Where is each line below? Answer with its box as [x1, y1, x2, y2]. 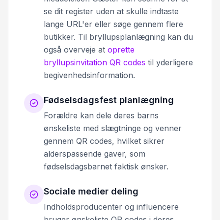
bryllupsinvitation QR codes [44, 57, 145, 68]
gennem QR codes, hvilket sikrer [44, 136, 165, 146]
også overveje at [44, 45, 108, 55]
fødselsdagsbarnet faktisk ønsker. [44, 162, 168, 172]
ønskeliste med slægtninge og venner [44, 123, 182, 134]
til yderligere [145, 57, 193, 68]
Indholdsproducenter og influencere [44, 202, 179, 212]
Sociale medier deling [44, 186, 138, 197]
